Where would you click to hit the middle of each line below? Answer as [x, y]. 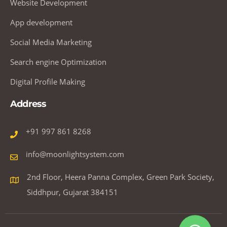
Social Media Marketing [51, 42]
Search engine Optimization [58, 62]
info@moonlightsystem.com [75, 154]
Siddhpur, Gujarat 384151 [72, 192]
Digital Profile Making [48, 81]
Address [28, 104]
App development [41, 22]
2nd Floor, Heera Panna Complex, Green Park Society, [121, 177]
